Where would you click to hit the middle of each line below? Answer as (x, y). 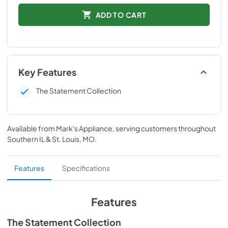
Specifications (86, 168)
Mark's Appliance (84, 128)
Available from (32, 128)
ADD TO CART (121, 15)
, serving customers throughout (164, 128)
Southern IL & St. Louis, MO (51, 139)
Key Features (47, 72)
